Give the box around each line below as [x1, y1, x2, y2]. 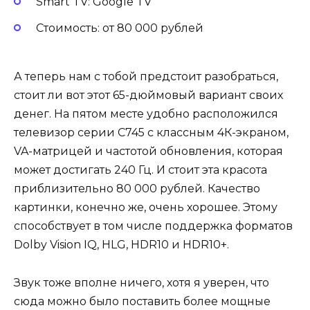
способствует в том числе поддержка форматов [14, 219, 293, 233]
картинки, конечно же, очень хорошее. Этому [14, 201, 277, 215]
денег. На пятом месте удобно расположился [14, 107, 278, 121]
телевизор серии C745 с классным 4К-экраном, [14, 126, 289, 140]
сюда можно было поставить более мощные [14, 294, 271, 308]
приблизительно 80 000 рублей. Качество [14, 182, 260, 196]
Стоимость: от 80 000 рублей [36, 21, 206, 35]
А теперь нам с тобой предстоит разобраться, [14, 70, 278, 84]
